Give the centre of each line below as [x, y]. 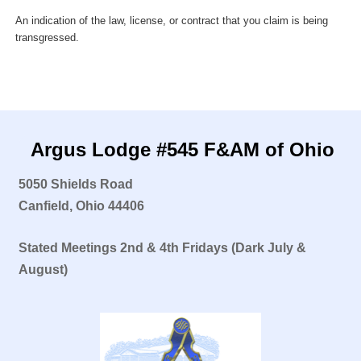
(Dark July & [268, 248]
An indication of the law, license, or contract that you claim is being [171, 21]
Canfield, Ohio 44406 [81, 206]
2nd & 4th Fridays [174, 248]
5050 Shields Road [75, 185]
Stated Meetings [67, 248]
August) [43, 270]
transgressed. [47, 37]
